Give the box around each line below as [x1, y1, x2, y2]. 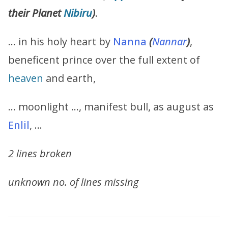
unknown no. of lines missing [8, 175, 138, 189]
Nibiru [64, 6, 92, 20]
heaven [8, 71, 43, 85]
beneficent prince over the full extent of [8, 53, 200, 67]
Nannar [152, 35, 187, 49]
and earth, [43, 71, 96, 85]
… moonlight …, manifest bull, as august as [8, 100, 214, 114]
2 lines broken [8, 147, 72, 161]
